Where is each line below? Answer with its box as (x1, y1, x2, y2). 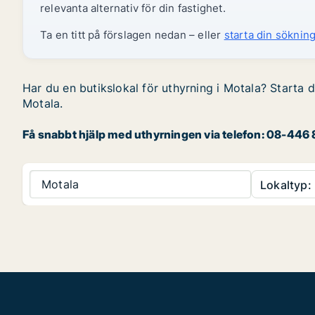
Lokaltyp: (260, 178, 311, 192)
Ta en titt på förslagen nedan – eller (40, 28, 224, 41)
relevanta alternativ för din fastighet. (40, 1, 226, 15)
